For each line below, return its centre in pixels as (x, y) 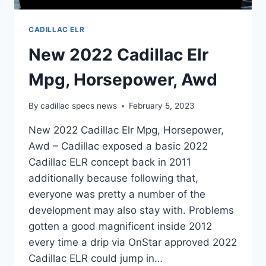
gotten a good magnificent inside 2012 (120, 227)
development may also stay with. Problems (131, 210)
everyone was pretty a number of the (117, 194)
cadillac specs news (79, 106)
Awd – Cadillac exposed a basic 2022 (118, 146)
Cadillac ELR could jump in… (96, 259)
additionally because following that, (113, 178)
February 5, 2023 (162, 106)
